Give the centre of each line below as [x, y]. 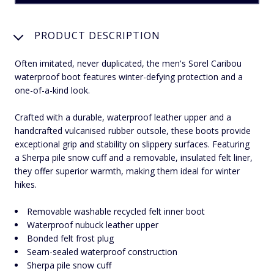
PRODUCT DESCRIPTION [97, 35]
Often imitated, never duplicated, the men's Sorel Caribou [128, 63]
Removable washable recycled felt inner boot [116, 211]
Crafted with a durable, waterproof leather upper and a [123, 117]
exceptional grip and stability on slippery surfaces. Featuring [132, 144]
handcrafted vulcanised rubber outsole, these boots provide [133, 130]
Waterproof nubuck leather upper [93, 224]
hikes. [26, 184]
